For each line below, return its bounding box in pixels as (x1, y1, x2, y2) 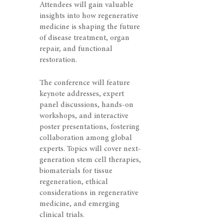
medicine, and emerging (39, 199, 119, 208)
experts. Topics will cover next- (39, 144, 141, 153)
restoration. (39, 55, 77, 64)
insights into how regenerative (39, 11, 138, 20)
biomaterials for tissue (39, 166, 112, 175)
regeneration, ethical (39, 177, 108, 186)
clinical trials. (39, 210, 84, 219)
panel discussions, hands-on (39, 100, 133, 109)
